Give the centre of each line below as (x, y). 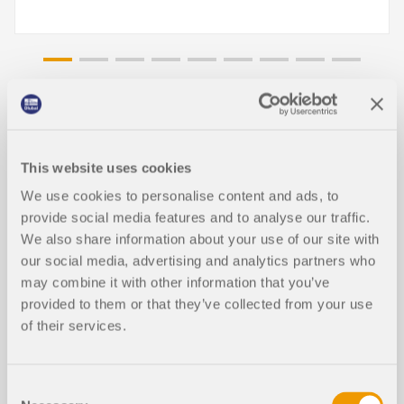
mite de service (91, 216)
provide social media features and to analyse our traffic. (196, 217)
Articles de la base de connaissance (198, 142)
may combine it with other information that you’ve (175, 282)
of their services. (73, 326)
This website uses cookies (106, 167)
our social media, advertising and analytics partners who (198, 261)
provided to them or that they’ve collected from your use (197, 304)
